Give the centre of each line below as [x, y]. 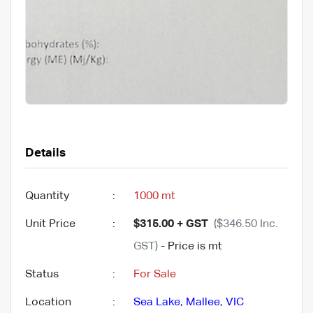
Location [48, 302]
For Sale [155, 274]
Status [42, 274]
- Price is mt [190, 246]
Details [45, 153]
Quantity [47, 196]
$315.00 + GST [171, 224]
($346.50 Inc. [246, 224]
